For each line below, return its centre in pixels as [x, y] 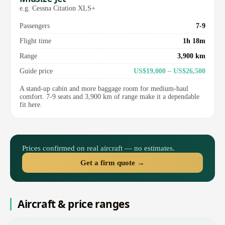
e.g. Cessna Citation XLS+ [58, 8]
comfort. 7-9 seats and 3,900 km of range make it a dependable [109, 97]
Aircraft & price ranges [74, 204]
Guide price [36, 71]
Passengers [35, 26]
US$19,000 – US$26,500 [170, 71]
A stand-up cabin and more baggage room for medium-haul [104, 89]
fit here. [31, 105]
